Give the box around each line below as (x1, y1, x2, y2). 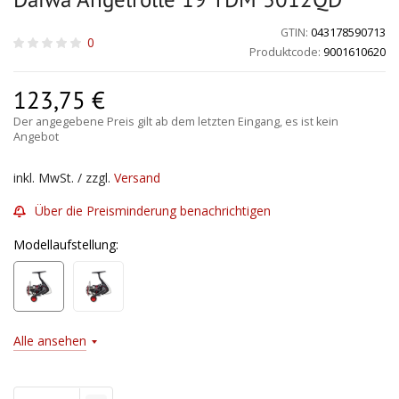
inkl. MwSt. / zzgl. (13, 169, 114, 186)
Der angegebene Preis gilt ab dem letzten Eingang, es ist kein (13, 114, 338, 129)
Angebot (13, 129, 59, 144)
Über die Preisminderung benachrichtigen (35, 202, 271, 219)
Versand (114, 169, 160, 186)
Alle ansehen (13, 332, 86, 349)
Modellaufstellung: (13, 236, 118, 253)
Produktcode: (249, 45, 321, 60)
